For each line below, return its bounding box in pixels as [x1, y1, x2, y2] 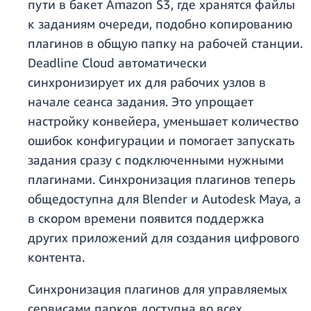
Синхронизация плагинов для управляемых [28, 281, 287, 297]
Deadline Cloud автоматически [28, 55, 207, 71]
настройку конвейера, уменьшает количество [28, 113, 299, 129]
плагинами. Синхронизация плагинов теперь [28, 171, 295, 187]
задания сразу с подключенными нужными [28, 152, 284, 168]
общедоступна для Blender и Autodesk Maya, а [28, 191, 301, 207]
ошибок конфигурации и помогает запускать [28, 133, 294, 149]
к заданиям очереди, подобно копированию [28, 16, 292, 32]
